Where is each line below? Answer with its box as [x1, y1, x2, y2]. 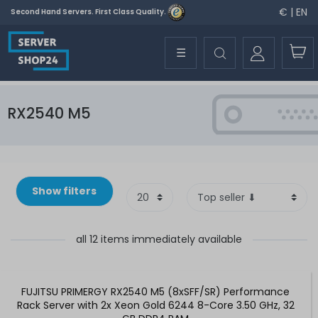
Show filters [32, 183, 97, 198]
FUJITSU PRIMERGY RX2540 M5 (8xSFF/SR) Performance [21, 284, 290, 299]
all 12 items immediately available [76, 231, 242, 246]
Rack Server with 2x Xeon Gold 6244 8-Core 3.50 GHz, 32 [16, 297, 295, 312]
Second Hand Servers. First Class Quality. [11, 6, 168, 18]
